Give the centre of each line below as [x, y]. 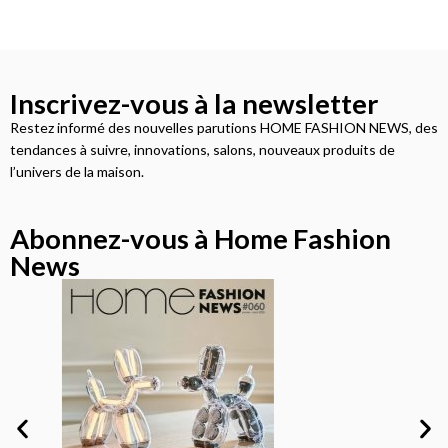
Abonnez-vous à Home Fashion [200, 238]
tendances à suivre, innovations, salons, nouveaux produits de [202, 149]
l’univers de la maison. [77, 171]
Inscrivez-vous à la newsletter [194, 103]
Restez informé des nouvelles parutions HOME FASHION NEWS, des [224, 127]
